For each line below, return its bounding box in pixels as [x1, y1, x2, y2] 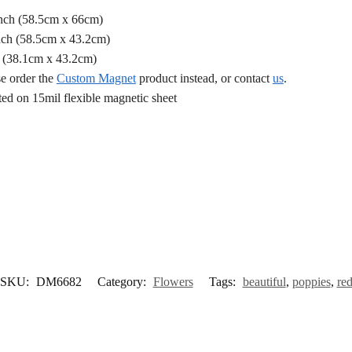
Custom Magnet [56, 71, 136, 85]
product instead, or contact [135, 71, 273, 85]
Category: [97, 274, 149, 288]
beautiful [242, 274, 286, 288]
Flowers [152, 274, 193, 288]
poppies [291, 274, 331, 288]
